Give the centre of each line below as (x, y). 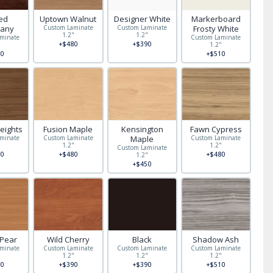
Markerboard (216, 19)
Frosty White (216, 29)
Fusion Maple (68, 129)
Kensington (142, 129)
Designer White (142, 19)
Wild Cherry (68, 239)
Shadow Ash (216, 239)
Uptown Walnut (68, 19)
